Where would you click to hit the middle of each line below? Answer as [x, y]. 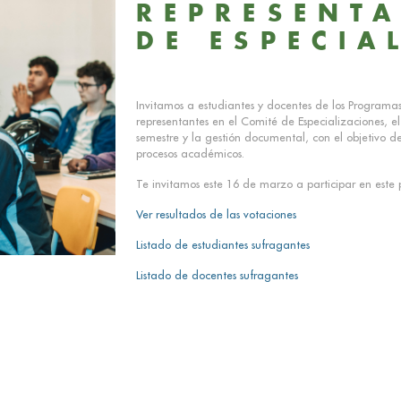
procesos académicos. [190, 153]
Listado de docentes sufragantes [217, 274]
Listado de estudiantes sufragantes [222, 244]
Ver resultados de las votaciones [216, 213]
